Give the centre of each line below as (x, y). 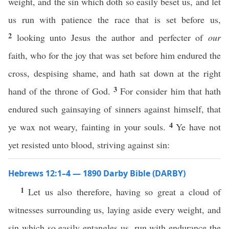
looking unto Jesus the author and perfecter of (112, 37)
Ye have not (199, 127)
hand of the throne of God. (61, 91)
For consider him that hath (171, 91)
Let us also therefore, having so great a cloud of (125, 192)
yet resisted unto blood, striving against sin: (89, 145)
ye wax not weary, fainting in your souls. (89, 127)
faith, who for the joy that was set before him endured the (114, 55)
